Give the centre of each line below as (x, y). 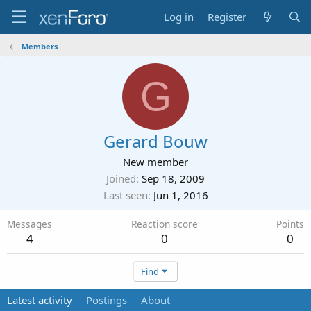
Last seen (125, 195)
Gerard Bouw (155, 141)
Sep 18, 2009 (173, 178)
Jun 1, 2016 (180, 195)
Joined (121, 178)
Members (39, 46)
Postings (107, 300)
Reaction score (164, 224)
